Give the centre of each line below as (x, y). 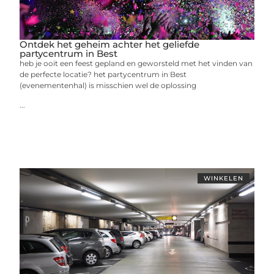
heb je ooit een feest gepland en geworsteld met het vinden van (136, 63)
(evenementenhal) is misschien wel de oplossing (108, 85)
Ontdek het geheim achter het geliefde (110, 44)
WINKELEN (223, 178)
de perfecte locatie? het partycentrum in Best (103, 74)
